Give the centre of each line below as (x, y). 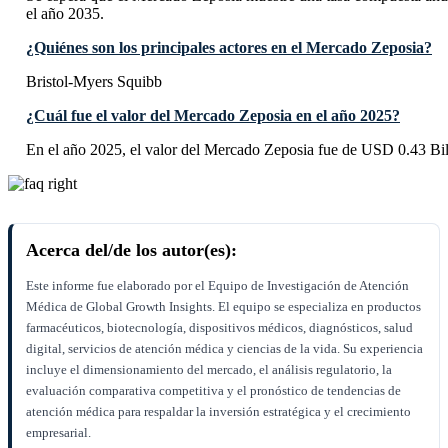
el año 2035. (65, 14)
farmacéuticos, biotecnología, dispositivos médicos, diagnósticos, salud (219, 328)
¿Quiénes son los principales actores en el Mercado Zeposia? (229, 48)
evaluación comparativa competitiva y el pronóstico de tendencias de (213, 391)
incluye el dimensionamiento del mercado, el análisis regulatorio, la (209, 370)
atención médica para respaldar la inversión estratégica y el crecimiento (218, 412)
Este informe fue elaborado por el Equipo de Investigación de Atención (217, 286)
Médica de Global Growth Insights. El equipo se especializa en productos (223, 307)
